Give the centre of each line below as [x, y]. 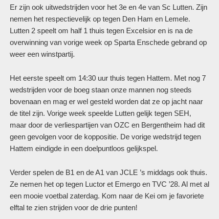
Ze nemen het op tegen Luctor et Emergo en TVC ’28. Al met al [109, 184]
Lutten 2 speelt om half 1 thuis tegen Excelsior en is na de [101, 31]
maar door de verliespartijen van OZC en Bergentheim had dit [107, 125]
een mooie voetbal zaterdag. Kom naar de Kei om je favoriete [107, 196]
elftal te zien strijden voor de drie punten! [74, 208]
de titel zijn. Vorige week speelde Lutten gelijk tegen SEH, [100, 113]
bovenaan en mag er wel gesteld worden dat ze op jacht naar [106, 101]
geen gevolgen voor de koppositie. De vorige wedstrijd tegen [105, 137]
